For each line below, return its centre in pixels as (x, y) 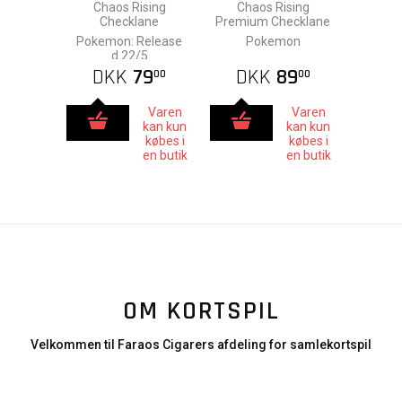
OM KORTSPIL (201, 311)
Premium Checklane (273, 22)
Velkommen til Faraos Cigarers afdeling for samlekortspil (201, 345)
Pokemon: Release (129, 41)
